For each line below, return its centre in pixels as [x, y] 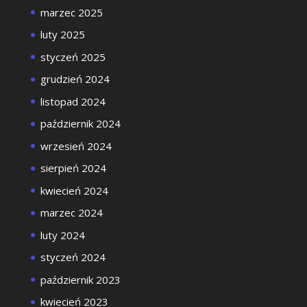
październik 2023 [80, 279]
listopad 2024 [73, 101]
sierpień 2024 [73, 168]
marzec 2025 [71, 12]
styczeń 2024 [73, 257]
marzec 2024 [71, 212]
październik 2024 [80, 123]
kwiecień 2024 [74, 190]
